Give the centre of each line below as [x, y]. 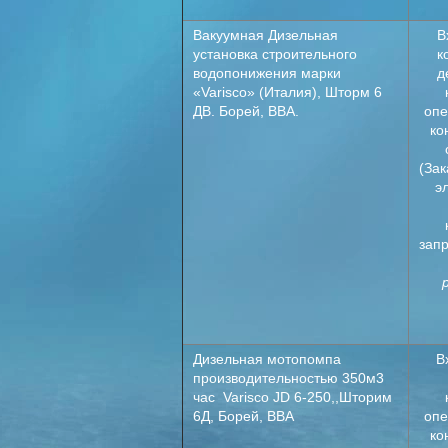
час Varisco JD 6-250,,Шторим [292, 397]
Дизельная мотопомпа [267, 359]
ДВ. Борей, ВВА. [246, 111]
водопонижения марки [267, 73]
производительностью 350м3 [288, 378]
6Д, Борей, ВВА [243, 416]
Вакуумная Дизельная [269, 35]
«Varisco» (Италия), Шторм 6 [287, 92]
